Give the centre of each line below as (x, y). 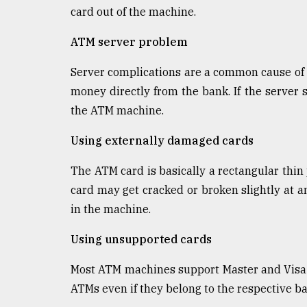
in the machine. (111, 209)
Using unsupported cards (141, 239)
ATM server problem (129, 41)
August (25, 74)
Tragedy (48, 16)
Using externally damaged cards (162, 140)
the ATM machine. (117, 110)
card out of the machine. (133, 11)
